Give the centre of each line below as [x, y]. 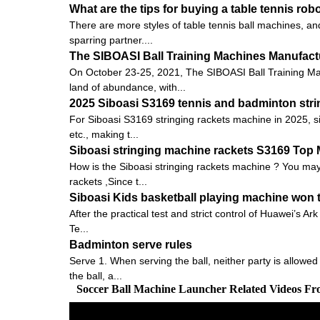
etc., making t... [104, 134]
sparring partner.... [111, 40]
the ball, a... [96, 275]
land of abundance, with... [127, 87]
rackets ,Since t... [108, 181]
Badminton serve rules [131, 244]
